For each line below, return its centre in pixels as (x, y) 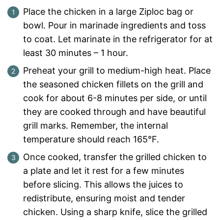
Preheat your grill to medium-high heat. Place (117, 71)
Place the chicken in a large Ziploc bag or (108, 12)
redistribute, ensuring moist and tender (104, 198)
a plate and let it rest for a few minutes (104, 171)
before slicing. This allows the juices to (103, 185)
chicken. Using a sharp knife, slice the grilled (115, 212)
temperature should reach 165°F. (91, 139)
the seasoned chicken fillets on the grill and (113, 84)
